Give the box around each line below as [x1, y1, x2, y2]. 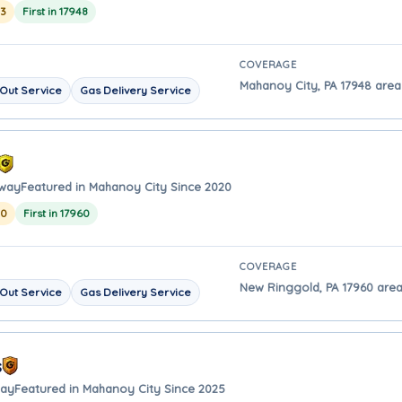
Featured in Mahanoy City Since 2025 [14, 380, 225, 396]
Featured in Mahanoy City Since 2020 [21, 179, 232, 194]
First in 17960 [23, 205, 90, 220]
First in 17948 [22, 4, 88, 18]
